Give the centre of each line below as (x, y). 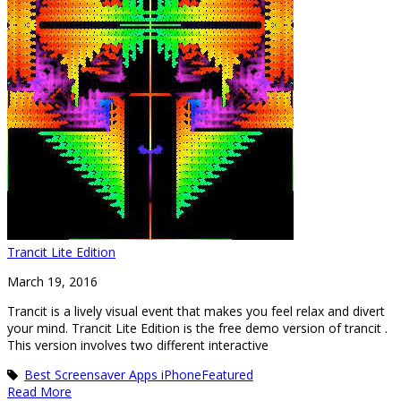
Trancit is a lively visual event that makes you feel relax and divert (196, 311)
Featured (227, 374)
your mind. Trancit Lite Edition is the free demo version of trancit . (197, 328)
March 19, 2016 (52, 281)
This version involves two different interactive (138, 345)
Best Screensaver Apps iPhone (113, 374)
